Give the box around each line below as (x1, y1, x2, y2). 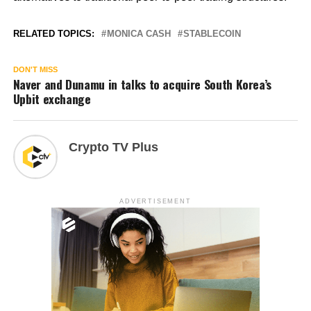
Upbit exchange (12, 90, 91, 108)
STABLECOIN (183, 28, 241, 40)
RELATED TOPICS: (12, 28, 94, 40)
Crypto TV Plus (68, 140, 158, 155)
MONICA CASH (106, 28, 171, 40)
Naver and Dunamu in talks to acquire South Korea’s (12, 75, 272, 94)
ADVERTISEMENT (119, 198, 192, 205)
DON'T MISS (12, 65, 58, 74)
